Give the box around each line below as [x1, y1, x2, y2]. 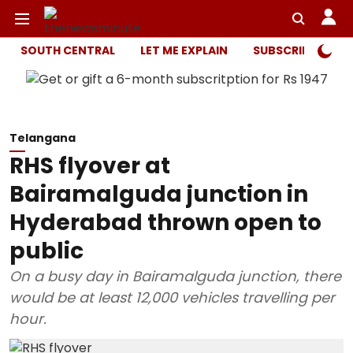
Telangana [9, 130, 76, 146]
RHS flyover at [9, 150, 170, 181]
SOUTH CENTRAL [20, 43, 115, 58]
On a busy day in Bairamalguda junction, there [9, 266, 341, 286]
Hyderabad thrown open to [9, 207, 321, 238]
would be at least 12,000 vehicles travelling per [9, 288, 335, 307]
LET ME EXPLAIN [140, 43, 228, 58]
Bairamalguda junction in [9, 179, 308, 210]
